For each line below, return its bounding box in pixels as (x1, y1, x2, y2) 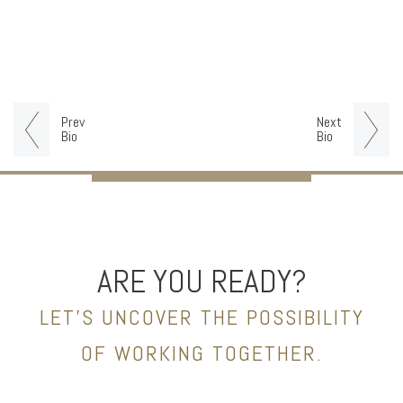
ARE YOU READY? (96, 260, 307, 302)
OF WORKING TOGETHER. (80, 338, 323, 367)
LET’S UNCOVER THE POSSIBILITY (39, 302, 364, 331)
